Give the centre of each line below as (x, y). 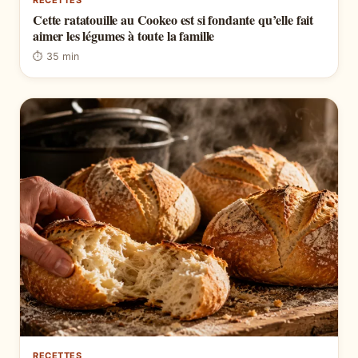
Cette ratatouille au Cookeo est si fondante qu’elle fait (173, 19)
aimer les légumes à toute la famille (124, 35)
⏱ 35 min (56, 56)
